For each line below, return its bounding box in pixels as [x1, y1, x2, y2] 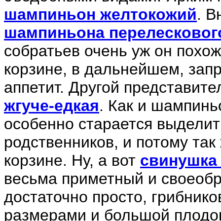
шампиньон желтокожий [4, 5, 197, 23]
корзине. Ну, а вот [4, 151, 140, 169]
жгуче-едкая [4, 97, 99, 114]
